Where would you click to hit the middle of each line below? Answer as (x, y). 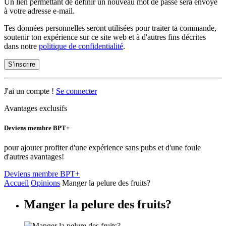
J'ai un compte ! (30, 91)
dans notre (21, 46)
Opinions (45, 183)
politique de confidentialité (81, 46)
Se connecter (76, 91)
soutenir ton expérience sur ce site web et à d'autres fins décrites (105, 37)
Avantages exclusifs (36, 108)
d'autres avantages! (34, 157)
